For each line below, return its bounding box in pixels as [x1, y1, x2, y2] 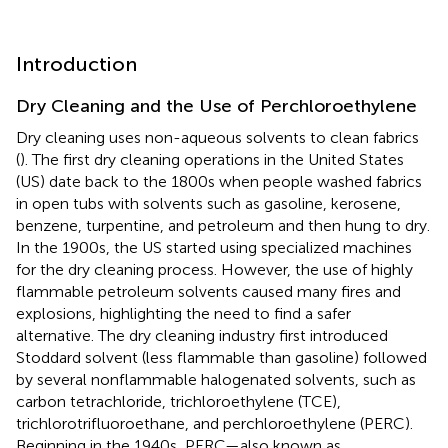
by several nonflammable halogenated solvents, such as [16, 369, 416, 389]
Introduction [16, 51, 137, 76]
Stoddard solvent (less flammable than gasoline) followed [16, 347, 427, 367]
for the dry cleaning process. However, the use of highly [16, 259, 413, 279]
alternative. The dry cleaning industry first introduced [16, 325, 388, 345]
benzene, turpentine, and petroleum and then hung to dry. [16, 215, 430, 235]
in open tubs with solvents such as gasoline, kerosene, [16, 193, 401, 213]
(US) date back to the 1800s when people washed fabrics [16, 171, 422, 191]
